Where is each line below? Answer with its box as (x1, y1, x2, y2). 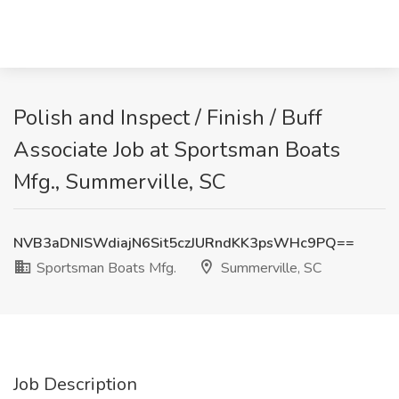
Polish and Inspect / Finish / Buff (13, 103, 322, 132)
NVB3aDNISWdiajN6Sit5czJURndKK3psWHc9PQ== (13, 233, 354, 253)
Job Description (13, 372, 137, 396)
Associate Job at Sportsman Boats (13, 135, 340, 164)
